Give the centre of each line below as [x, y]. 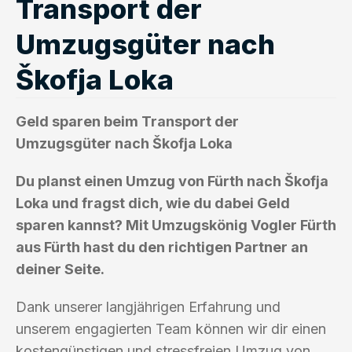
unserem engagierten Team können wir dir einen [171, 328]
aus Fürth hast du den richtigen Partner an [162, 247]
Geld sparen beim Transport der [127, 121]
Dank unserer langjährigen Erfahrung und [148, 306]
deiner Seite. [60, 269]
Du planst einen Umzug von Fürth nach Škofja [172, 181]
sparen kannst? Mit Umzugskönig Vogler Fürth [176, 225]
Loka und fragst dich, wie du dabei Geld [153, 203]
